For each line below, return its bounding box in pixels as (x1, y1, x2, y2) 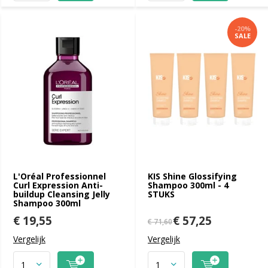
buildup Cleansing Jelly (13, 188, 110, 200)
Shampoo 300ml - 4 (148, 179, 229, 191)
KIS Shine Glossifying (148, 170, 237, 182)
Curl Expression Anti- (13, 179, 103, 191)
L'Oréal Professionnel (13, 170, 106, 182)
